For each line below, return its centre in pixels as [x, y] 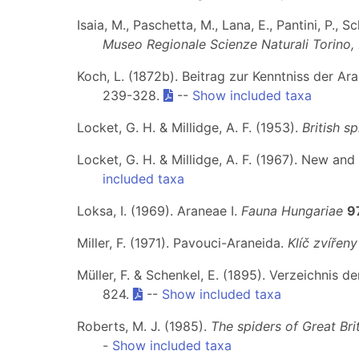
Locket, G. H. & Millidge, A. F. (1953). [190, 127]
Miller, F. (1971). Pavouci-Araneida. [182, 243]
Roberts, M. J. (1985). [144, 326]
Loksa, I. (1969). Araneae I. [159, 211]
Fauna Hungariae [292, 211]
